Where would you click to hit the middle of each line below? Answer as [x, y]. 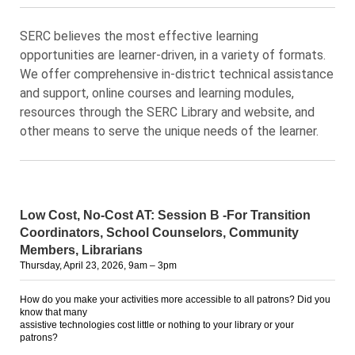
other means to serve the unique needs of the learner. [169, 131]
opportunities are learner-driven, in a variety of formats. [173, 55]
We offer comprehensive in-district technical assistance [177, 74]
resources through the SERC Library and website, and [167, 112]
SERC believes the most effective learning [139, 36]
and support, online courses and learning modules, [157, 93]
